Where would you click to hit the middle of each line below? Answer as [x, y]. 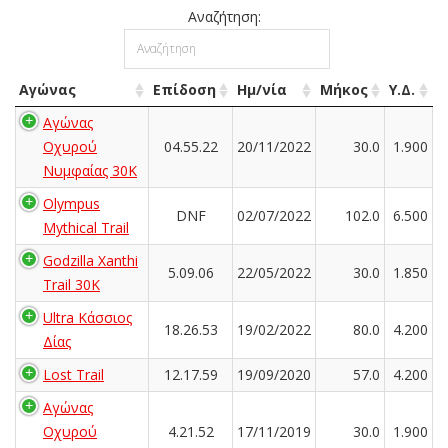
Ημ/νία [262, 89]
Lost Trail [73, 374]
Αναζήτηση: [224, 16]
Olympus [71, 203]
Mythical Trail [86, 227]
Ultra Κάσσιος [87, 317]
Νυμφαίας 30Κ [90, 170]
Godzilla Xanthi [90, 260]
